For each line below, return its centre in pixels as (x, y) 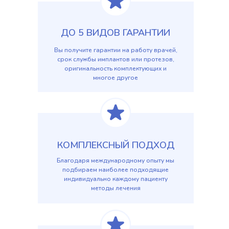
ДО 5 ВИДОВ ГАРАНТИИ (116, 33)
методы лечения (116, 188)
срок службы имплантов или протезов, (116, 59)
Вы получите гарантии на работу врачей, (116, 50)
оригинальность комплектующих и (116, 68)
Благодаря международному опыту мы (116, 161)
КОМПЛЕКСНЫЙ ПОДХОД (116, 145)
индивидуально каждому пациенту (116, 179)
